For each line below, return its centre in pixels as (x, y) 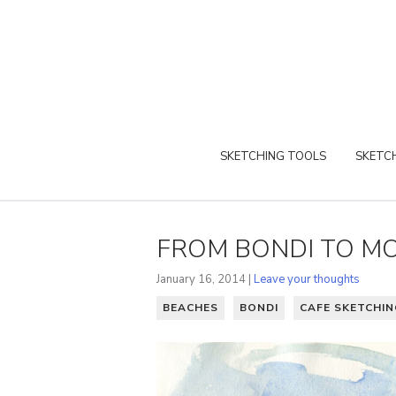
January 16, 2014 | (205, 279)
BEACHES (190, 307)
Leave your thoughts (307, 279)
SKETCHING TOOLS (273, 156)
